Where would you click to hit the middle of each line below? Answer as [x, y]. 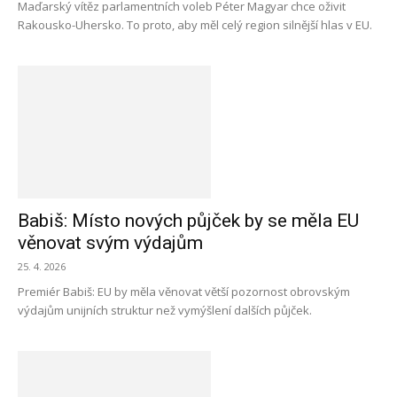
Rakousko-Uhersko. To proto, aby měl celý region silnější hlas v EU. [195, 25]
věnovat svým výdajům [110, 243]
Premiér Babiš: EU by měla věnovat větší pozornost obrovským [184, 292]
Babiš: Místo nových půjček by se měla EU [188, 221]
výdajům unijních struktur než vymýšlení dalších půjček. [165, 310]
